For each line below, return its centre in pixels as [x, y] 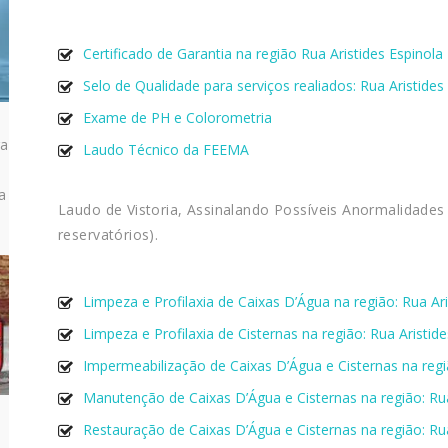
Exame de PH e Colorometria [177, 118]
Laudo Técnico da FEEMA [166, 150]
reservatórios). [108, 235]
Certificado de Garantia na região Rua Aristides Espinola [263, 54]
